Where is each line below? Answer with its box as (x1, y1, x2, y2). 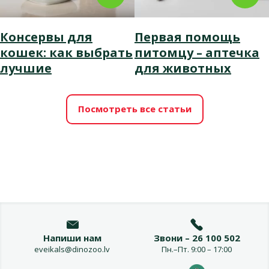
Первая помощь (134, 28, 240, 45)
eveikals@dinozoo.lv (34, 243, 110, 255)
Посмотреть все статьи (77, 103, 192, 115)
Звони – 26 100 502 (153, 231, 240, 244)
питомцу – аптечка (134, 44, 259, 61)
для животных (134, 59, 231, 76)
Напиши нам (43, 231, 101, 244)
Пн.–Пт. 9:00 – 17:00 (162, 243, 232, 255)
